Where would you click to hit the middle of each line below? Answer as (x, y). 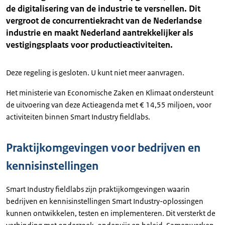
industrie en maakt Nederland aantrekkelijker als (100, 33)
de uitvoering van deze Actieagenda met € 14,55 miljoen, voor (109, 105)
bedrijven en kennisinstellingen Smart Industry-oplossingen (105, 201)
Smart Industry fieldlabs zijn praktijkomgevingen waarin (98, 189)
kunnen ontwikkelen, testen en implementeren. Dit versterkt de (111, 213)
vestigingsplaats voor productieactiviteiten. (89, 45)
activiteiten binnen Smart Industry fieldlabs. (78, 117)
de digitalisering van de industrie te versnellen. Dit (103, 9)
